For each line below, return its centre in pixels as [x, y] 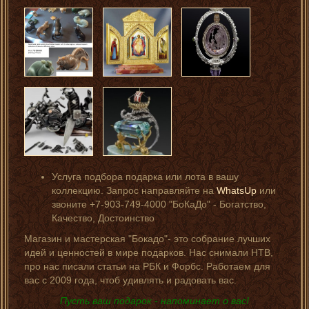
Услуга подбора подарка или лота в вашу [145, 177]
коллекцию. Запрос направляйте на [134, 191]
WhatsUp [237, 191]
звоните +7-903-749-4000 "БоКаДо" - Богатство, [159, 205]
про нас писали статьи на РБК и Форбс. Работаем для [147, 267]
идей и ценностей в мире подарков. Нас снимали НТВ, [149, 253]
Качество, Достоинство [103, 218]
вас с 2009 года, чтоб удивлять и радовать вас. [130, 280]
